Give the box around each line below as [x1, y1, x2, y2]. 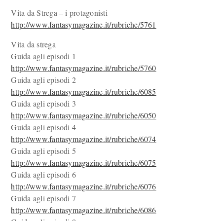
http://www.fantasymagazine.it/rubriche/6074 [11, 134, 156, 144]
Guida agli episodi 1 [11, 51, 76, 61]
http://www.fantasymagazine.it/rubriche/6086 [11, 205, 156, 215]
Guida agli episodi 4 [11, 122, 76, 132]
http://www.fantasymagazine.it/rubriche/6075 [11, 157, 156, 168]
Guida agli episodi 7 [11, 193, 76, 203]
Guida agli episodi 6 [11, 169, 76, 180]
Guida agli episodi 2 [11, 74, 76, 85]
